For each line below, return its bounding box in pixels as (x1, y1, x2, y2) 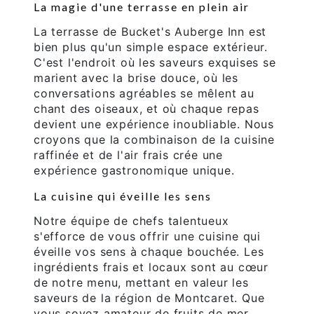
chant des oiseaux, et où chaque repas (34, 102, 259, 116)
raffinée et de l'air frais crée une (34, 148, 224, 163)
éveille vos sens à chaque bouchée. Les (34, 245, 264, 259)
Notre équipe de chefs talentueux (34, 214, 229, 228)
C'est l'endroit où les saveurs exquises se (34, 55, 276, 70)
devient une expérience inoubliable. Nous (34, 117, 274, 132)
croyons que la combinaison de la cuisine (34, 132, 275, 147)
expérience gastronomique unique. (34, 163, 235, 178)
